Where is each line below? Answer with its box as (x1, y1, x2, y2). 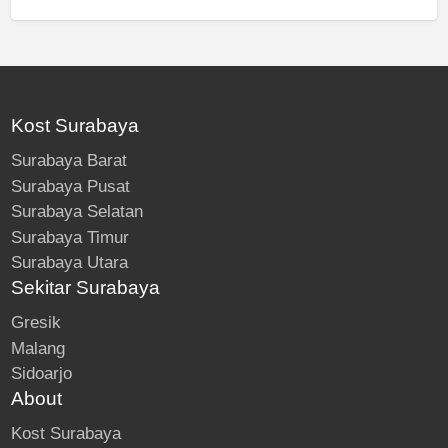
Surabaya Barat (10, 151, 127, 171)
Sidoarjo (10, 364, 72, 384)
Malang (10, 338, 65, 358)
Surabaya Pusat (10, 176, 130, 196)
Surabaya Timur (10, 227, 129, 247)
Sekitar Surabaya (10, 277, 160, 299)
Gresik (10, 313, 61, 333)
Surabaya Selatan (10, 202, 143, 222)
